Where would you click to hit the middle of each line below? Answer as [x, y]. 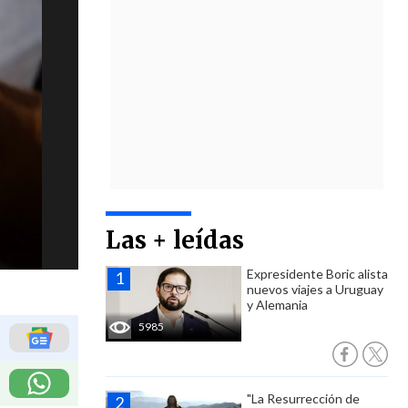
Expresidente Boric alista [317, 274]
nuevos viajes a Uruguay [315, 289]
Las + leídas [175, 240]
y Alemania [277, 305]
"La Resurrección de [303, 398]
